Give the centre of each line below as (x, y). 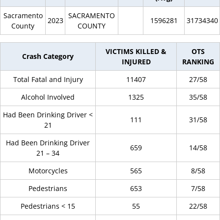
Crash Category (48, 56)
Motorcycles (48, 171)
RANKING (198, 62)
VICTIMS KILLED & (136, 51)
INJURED (136, 62)
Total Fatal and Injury (48, 79)
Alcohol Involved (48, 97)
